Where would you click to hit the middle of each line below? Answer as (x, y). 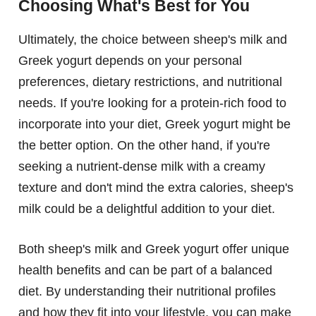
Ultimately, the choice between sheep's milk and (153, 40)
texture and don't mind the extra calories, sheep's (156, 188)
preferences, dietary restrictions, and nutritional (150, 82)
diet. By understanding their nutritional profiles (147, 292)
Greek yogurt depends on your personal (130, 61)
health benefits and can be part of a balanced (145, 271)
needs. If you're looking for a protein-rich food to (152, 103)
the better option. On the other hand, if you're (144, 146)
